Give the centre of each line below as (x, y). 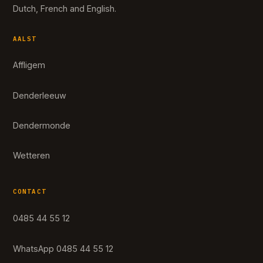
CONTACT (30, 192)
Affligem (29, 65)
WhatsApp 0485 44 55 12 (63, 248)
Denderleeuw (40, 95)
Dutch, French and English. (65, 8)
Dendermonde (42, 125)
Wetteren (31, 155)
